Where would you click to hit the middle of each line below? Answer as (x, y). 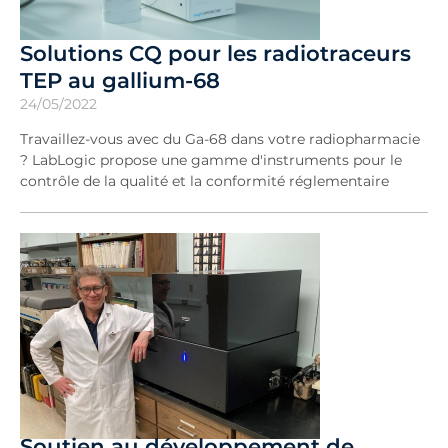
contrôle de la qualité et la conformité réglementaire (204, 181)
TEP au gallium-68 (120, 80)
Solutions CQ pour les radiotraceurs (215, 53)
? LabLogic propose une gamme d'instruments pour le (211, 160)
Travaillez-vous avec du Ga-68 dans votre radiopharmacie (220, 139)
